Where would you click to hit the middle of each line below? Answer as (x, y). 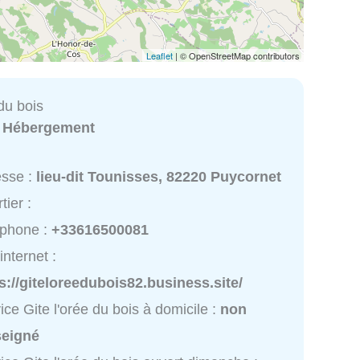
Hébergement (49, 127)
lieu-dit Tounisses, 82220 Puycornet (159, 177)
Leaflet (160, 55)
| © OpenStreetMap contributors (236, 55)
